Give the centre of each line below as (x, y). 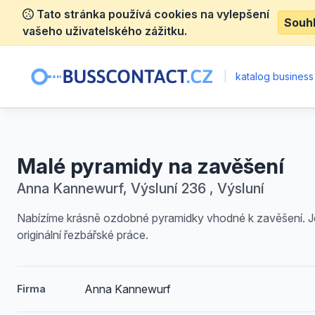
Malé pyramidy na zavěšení (150, 166)
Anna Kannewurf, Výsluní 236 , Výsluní (141, 188)
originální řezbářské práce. (83, 235)
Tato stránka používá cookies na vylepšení (152, 14)
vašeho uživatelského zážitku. (105, 31)
